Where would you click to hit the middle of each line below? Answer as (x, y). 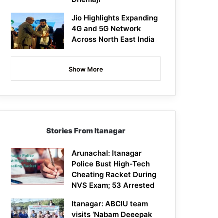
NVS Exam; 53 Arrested (113, 185)
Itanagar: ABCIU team (110, 204)
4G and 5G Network (107, 29)
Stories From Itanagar (86, 131)
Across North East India (113, 39)
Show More (86, 69)
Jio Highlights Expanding (115, 18)
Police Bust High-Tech (111, 164)
